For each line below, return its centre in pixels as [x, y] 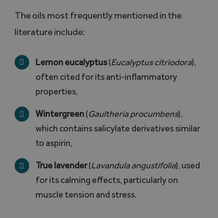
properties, [57, 91]
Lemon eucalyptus [72, 62]
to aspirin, [54, 143]
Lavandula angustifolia [134, 166]
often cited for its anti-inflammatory [107, 77]
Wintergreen [60, 114]
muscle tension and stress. [86, 195]
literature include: [49, 32]
